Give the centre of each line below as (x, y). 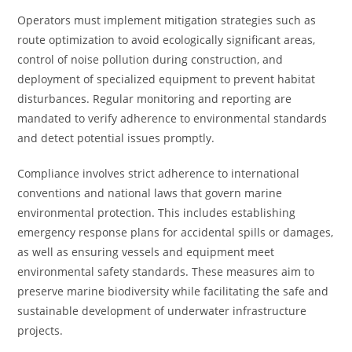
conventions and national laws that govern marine (150, 193)
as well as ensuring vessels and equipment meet (146, 252)
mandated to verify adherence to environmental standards (172, 118)
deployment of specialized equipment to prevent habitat (167, 79)
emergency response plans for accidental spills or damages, (176, 232)
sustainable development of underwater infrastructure (162, 311)
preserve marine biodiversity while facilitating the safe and (173, 291)
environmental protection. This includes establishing (157, 213)
